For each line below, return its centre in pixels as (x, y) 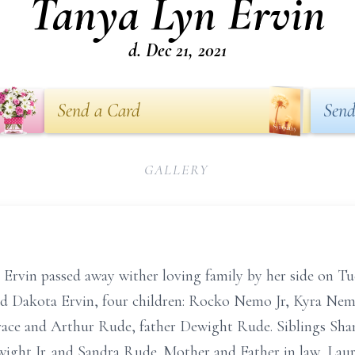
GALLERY (176, 170)
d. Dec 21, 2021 (177, 50)
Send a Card (99, 111)
